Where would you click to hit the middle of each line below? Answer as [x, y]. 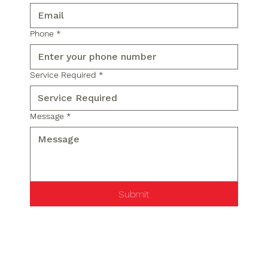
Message [47, 116]
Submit [134, 194]
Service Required [63, 75]
